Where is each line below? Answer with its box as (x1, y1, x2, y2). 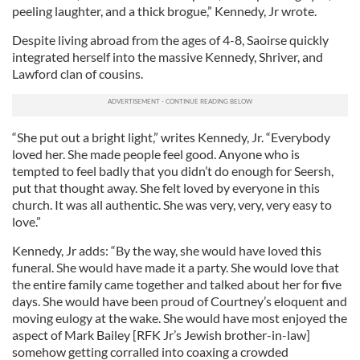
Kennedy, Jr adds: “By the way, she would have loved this (12, 242, 321, 258)
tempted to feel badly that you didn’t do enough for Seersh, (12, 162, 333, 178)
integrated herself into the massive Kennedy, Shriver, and (12, 48, 323, 64)
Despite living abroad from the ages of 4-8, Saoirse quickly (12, 31, 329, 47)
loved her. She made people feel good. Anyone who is (12, 145, 300, 162)
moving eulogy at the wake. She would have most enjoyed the (12, 309, 347, 325)
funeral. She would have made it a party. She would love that (12, 259, 339, 275)
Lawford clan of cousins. (12, 65, 145, 81)
